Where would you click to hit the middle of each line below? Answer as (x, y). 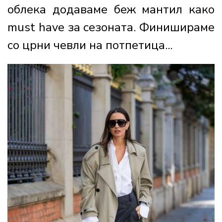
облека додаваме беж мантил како (111, 9)
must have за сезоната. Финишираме (111, 27)
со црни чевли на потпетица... (90, 45)
